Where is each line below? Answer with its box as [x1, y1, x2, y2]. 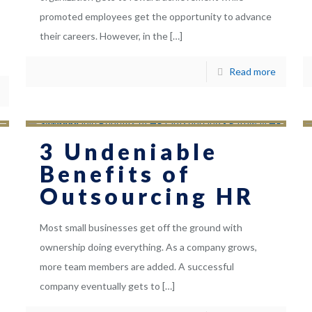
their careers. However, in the [39, 30, 168, 42]
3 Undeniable [39, 138, 218, 166]
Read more [229, 65, 276, 78]
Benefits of [39, 160, 192, 188]
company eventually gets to [39, 280, 160, 292]
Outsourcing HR [39, 182, 254, 210]
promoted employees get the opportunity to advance [39, 10, 272, 23]
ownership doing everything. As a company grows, [39, 241, 257, 253]
